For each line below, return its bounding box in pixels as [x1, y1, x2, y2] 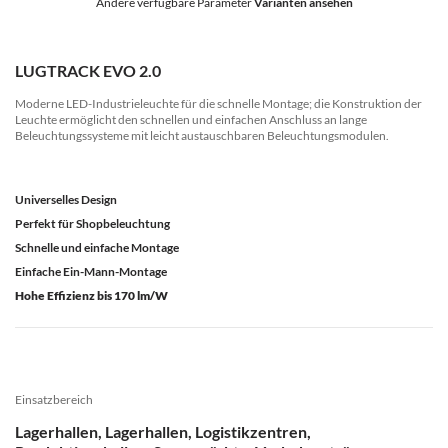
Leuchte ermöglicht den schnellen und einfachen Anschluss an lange [15, 112, 367, 127]
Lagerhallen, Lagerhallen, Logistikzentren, [15, 422, 311, 441]
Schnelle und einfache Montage [15, 240, 179, 255]
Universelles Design [15, 192, 117, 207]
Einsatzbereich [15, 392, 93, 407]
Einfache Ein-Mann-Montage [15, 264, 167, 279]
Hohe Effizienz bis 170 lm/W [15, 288, 168, 303]
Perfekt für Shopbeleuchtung [15, 216, 170, 231]
